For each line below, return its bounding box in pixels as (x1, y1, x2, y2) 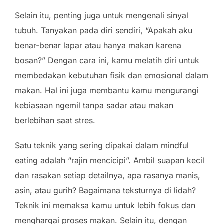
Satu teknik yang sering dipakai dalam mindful (15, 140, 189, 150)
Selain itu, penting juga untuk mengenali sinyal (15, 10, 188, 20)
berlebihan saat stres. (15, 115, 95, 125)
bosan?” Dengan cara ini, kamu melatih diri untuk (15, 55, 199, 65)
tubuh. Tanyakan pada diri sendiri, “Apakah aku (15, 25, 192, 35)
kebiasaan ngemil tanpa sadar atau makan (15, 100, 173, 110)
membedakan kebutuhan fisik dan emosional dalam (15, 70, 208, 80)
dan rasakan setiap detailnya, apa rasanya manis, (15, 170, 200, 180)
